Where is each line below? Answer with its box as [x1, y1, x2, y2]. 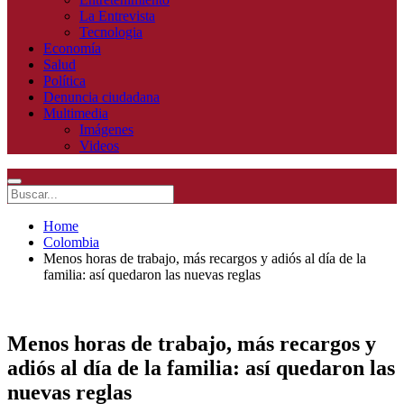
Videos [79, 138, 119, 154]
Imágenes [79, 122, 133, 138]
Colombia [43, 234, 99, 251]
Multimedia [43, 106, 108, 122]
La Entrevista [79, 8, 155, 24]
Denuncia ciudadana [43, 89, 160, 106]
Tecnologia [79, 24, 142, 41]
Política [43, 73, 86, 89]
